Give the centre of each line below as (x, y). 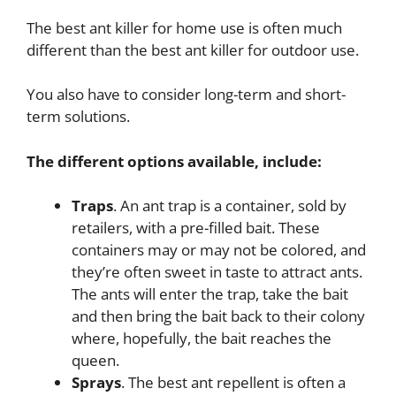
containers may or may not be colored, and (219, 250)
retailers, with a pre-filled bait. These (196, 228)
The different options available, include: (174, 161)
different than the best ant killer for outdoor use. (193, 49)
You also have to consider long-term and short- (186, 95)
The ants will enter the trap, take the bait (210, 294)
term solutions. (78, 117)
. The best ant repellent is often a (233, 383)
